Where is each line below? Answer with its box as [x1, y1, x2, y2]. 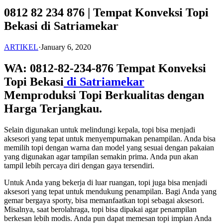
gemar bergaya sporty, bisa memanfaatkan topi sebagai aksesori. [4, 196, 204, 205]
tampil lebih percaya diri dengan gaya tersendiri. [4, 161, 154, 170]
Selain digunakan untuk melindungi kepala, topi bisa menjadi [4, 125, 195, 134]
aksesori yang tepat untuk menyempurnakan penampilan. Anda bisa [4, 134, 216, 143]
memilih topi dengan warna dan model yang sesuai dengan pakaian [4, 143, 214, 152]
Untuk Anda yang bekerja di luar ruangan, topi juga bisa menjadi [4, 178, 207, 187]
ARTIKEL [4, 42, 38, 51]
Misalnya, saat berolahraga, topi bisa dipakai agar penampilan [4, 205, 197, 214]
